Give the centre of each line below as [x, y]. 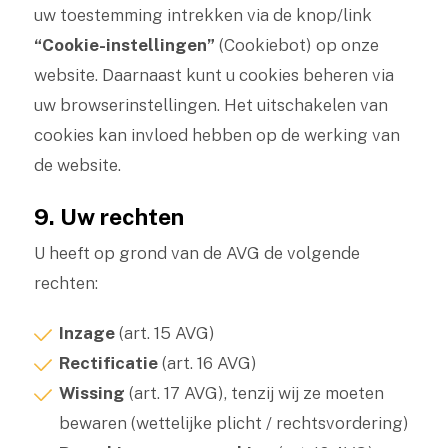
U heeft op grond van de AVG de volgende [196, 253]
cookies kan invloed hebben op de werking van [216, 135]
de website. [77, 165]
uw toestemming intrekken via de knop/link [202, 15]
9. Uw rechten [108, 216]
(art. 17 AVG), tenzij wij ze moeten [254, 393]
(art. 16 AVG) [207, 363]
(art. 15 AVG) [164, 333]
